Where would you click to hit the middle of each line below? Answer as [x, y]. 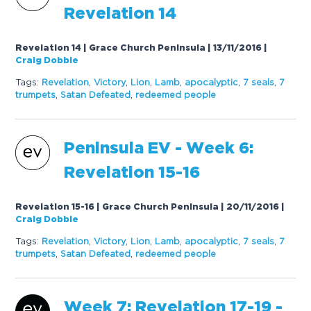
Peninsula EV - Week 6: [159, 149]
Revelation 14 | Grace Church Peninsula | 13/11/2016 [139, 48]
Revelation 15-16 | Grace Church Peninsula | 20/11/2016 [148, 207]
